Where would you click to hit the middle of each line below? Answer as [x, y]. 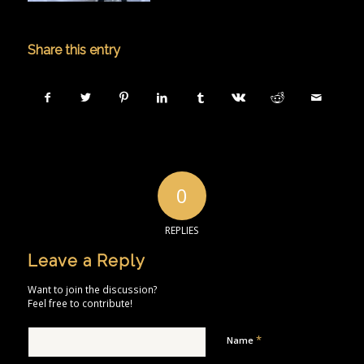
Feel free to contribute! [80, 303]
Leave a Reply [86, 261]
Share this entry [74, 50]
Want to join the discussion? [92, 290]
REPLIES [182, 231]
